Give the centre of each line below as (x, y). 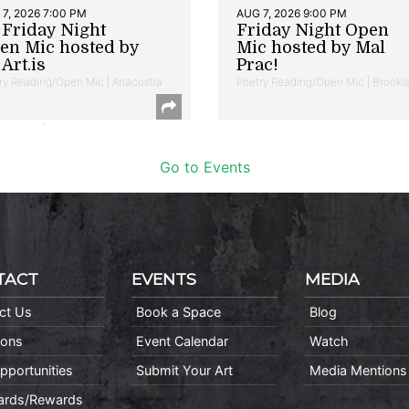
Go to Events (204, 167)
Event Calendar (182, 341)
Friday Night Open (313, 30)
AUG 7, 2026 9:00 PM (292, 13)
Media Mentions (358, 370)
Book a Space (178, 311)
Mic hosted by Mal (311, 47)
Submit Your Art (184, 370)
